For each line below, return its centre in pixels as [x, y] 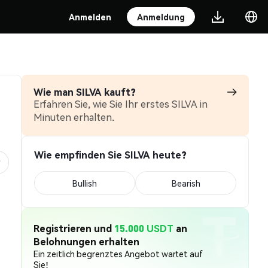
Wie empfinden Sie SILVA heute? [110, 155]
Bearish [186, 183]
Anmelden [90, 17]
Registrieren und [74, 228]
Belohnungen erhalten [86, 241]
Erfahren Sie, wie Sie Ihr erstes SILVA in [121, 104]
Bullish [85, 183]
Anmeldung [161, 17]
